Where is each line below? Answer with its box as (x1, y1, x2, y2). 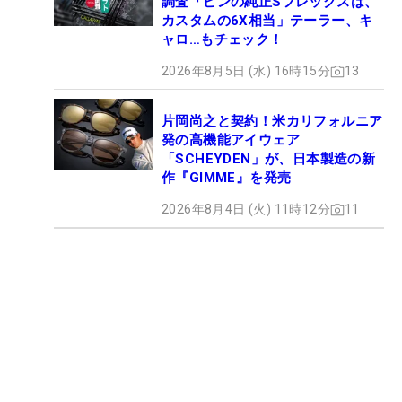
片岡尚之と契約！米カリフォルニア (162, 113, 383, 129)
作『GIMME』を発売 (162, 170, 292, 186)
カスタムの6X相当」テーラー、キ (162, 13, 373, 29)
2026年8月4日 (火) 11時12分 (162, 202, 330, 216)
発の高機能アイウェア (162, 132, 300, 148)
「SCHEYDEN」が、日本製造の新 (162, 151, 376, 167)
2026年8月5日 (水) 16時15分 (162, 64, 330, 78)
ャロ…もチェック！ (162, 31, 284, 48)
